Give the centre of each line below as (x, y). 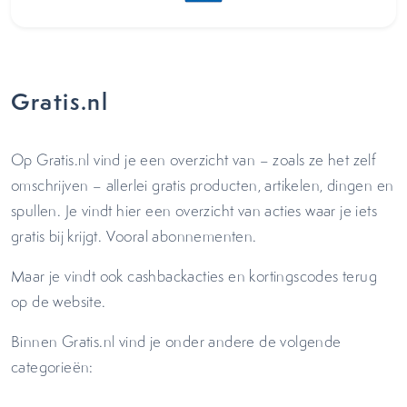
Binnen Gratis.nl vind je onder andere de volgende (176, 342)
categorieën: (55, 367)
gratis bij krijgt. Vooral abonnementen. (136, 236)
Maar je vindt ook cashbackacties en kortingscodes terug (194, 276)
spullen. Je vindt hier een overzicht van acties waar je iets (194, 211)
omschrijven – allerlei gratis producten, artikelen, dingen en (203, 185)
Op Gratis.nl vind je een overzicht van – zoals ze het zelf (194, 160)
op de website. (63, 302)
